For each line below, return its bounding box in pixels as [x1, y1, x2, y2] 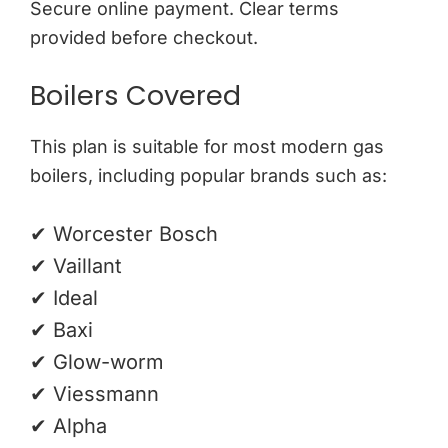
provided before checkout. [30, 26, 258, 48]
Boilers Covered [30, 76, 241, 114]
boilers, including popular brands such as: [30, 164, 387, 186]
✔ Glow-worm [30, 349, 164, 374]
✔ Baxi [30, 317, 93, 342]
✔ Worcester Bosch [30, 221, 218, 246]
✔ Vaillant [30, 253, 122, 278]
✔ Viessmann [30, 381, 159, 406]
